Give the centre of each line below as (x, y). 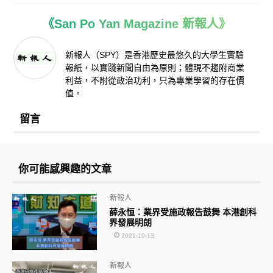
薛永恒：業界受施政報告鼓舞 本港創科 (183, 212)
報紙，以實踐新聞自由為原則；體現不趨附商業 (155, 67)
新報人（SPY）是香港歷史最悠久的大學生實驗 (154, 55)
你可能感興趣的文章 (65, 169)
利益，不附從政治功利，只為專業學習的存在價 (155, 80)
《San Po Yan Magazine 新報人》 (136, 23)
